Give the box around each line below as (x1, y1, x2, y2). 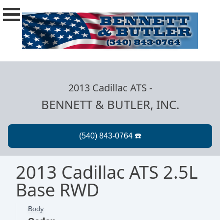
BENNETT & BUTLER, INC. (41, 96, 179, 113)
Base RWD (16, 178, 99, 202)
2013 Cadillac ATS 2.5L (16, 160, 198, 185)
